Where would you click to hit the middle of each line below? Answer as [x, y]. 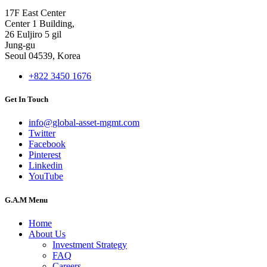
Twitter [42, 133]
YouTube [46, 176]
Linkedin [46, 166]
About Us [47, 234]
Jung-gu [20, 45]
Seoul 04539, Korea [43, 56]
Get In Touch [27, 100]
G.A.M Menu [26, 200]
